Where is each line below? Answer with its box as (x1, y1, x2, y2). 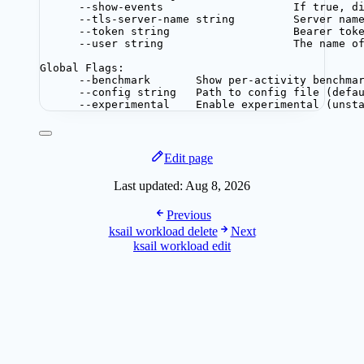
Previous (166, 207, 211, 222)
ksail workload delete (108, 223, 218, 238)
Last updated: (114, 178, 185, 193)
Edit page (164, 150, 213, 165)
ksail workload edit (133, 238, 231, 253)
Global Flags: (40, 61, 124, 74)
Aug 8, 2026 (185, 178, 250, 193)
